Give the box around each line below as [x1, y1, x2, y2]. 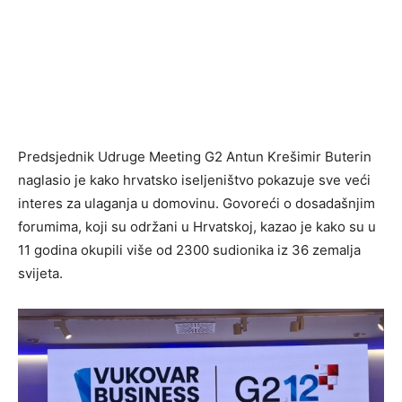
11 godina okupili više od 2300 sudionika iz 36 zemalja [18, 241, 361, 259]
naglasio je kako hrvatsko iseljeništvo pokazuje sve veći [18, 171, 371, 189]
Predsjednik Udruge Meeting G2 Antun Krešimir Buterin [18, 148, 371, 166]
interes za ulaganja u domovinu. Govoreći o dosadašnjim [18, 195, 375, 213]
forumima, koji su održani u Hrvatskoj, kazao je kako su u [18, 218, 376, 236]
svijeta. [18, 265, 63, 283]
